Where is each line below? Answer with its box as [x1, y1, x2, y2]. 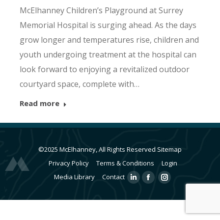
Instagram [164, 178, 194, 188]
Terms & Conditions [96, 158, 154, 167]
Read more [20, 98, 59, 108]
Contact [102, 172, 125, 181]
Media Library [54, 172, 95, 181]
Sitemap [157, 144, 182, 154]
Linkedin [133, 178, 158, 188]
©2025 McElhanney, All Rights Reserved [38, 144, 157, 154]
